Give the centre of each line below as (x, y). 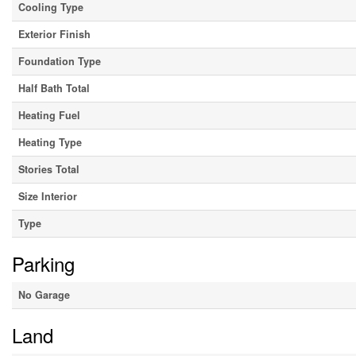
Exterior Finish (54, 35)
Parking (43, 264)
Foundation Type (60, 62)
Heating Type (50, 143)
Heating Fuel (49, 116)
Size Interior (48, 197)
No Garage (44, 295)
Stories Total (49, 170)
